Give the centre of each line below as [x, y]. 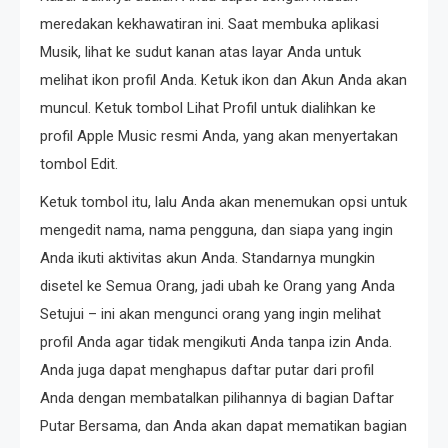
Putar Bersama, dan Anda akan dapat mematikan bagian [223, 426]
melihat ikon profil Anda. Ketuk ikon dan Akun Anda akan [223, 80]
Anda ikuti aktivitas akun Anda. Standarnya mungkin [207, 258]
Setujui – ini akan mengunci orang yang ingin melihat [210, 314]
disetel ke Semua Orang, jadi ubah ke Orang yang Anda [217, 286]
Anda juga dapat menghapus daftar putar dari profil [207, 370]
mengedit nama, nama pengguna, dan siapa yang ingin [216, 230]
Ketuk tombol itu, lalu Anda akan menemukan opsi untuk [223, 202]
